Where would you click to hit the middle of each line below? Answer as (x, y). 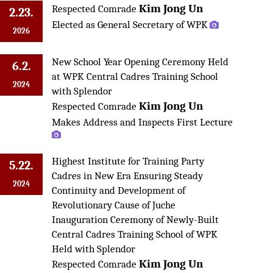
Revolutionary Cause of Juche (114, 204)
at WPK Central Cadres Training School (135, 76)
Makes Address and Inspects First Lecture (142, 122)
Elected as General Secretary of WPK (130, 24)
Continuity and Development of (119, 190)
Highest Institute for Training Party (128, 161)
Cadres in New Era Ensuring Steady (127, 175)
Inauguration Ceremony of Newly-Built (135, 219)
